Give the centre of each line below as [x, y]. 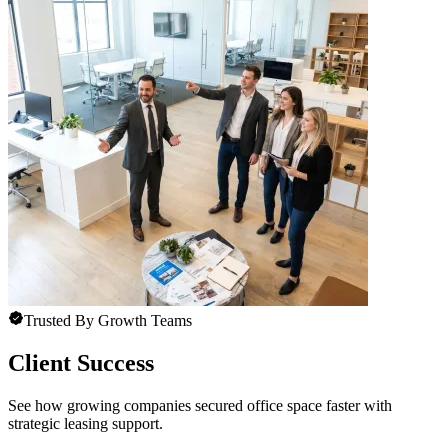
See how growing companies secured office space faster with [200, 406]
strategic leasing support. [85, 424]
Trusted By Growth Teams [108, 321]
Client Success [81, 363]
